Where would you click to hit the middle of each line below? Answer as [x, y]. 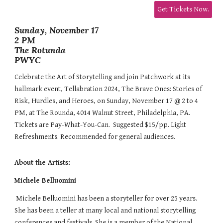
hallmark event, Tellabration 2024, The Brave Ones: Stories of [109, 89]
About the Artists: [44, 162]
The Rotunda [40, 50]
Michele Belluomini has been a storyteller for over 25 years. [107, 198]
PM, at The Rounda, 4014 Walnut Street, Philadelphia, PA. [103, 112]
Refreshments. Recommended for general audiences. [95, 136]
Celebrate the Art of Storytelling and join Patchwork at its [103, 77]
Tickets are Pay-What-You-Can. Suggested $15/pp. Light [101, 124]
